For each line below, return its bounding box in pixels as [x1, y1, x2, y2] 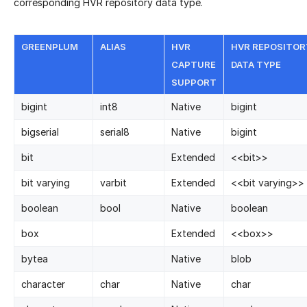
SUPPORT [171, 76, 217, 88]
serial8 [100, 125, 130, 138]
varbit [100, 176, 127, 188]
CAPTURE [171, 58, 216, 70]
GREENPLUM [21, 40, 78, 52]
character [21, 278, 65, 290]
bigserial [21, 125, 59, 138]
